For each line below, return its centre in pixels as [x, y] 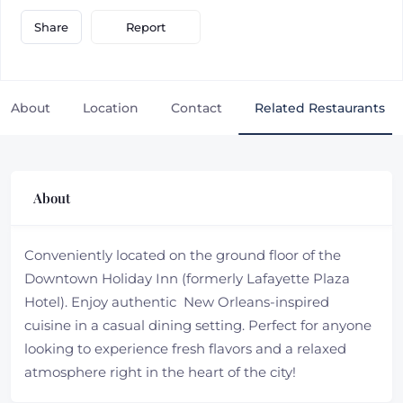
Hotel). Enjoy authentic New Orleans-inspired [177, 302]
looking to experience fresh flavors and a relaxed [185, 349]
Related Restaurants [320, 108]
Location [111, 108]
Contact [197, 108]
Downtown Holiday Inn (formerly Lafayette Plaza [187, 278]
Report [146, 27]
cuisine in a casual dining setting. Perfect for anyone [198, 325]
